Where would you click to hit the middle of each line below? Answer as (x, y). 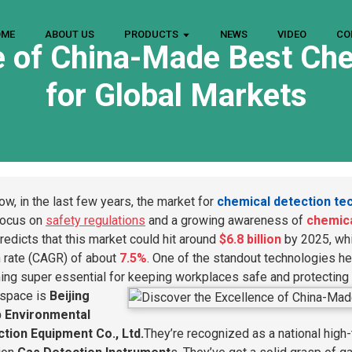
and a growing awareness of (226, 220)
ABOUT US (70, 34)
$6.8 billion (250, 239)
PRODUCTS (152, 34)
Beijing (70, 296)
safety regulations (95, 220)
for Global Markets (176, 95)
